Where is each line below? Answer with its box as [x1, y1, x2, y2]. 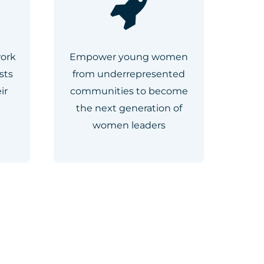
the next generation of [75, 102, 182, 114]
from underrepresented [72, 68, 185, 80]
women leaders [92, 119, 166, 131]
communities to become [70, 85, 188, 97]
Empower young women [70, 51, 188, 62]
